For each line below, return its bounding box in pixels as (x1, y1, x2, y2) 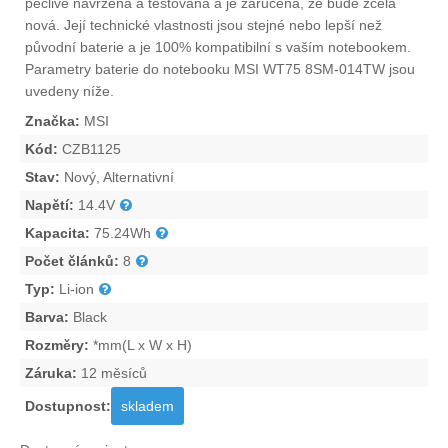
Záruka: (25, 365, 77, 382)
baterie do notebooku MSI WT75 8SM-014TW (95, 61, 385, 78)
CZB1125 (58, 141, 121, 158)
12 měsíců (77, 365, 147, 382)
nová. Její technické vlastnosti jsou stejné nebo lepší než (25, 17, 382, 34)
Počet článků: (25, 253, 119, 270)
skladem (121, 398, 174, 415)
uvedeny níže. (25, 83, 114, 100)
